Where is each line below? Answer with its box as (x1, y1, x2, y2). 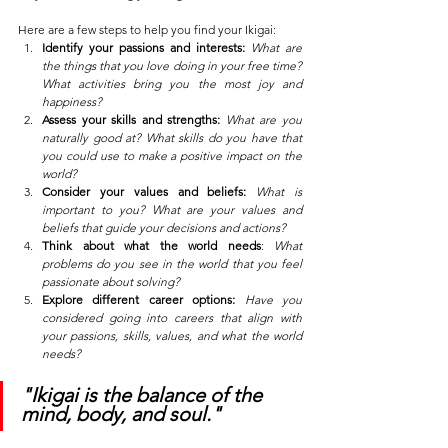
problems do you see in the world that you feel (42, 256, 302, 272)
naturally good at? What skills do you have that (42, 130, 302, 146)
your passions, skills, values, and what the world (42, 328, 302, 344)
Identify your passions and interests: (42, 40, 245, 56)
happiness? (42, 94, 102, 110)
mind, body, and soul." (21, 402, 221, 427)
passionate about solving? (42, 274, 180, 290)
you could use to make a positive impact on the (42, 148, 302, 164)
